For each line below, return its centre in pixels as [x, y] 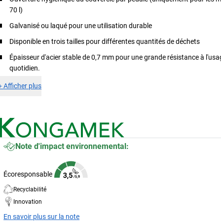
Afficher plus [23, 86]
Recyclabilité [30, 189]
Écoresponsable [28, 174]
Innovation [28, 202]
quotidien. [25, 68]
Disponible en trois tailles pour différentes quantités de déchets [105, 41]
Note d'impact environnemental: [72, 146]
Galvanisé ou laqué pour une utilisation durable [81, 25]
